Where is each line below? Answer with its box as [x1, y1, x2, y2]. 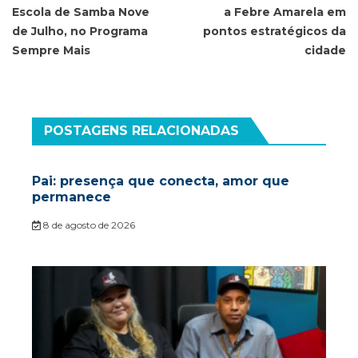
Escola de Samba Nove [12, 5, 149, 20]
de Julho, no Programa [12, 24, 148, 39]
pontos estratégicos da [203, 24, 346, 39]
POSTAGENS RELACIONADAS [44, 123, 239, 139]
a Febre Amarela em [224, 5, 346, 20]
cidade [304, 43, 346, 58]
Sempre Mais [12, 43, 90, 58]
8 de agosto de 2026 [40, 219, 135, 232]
